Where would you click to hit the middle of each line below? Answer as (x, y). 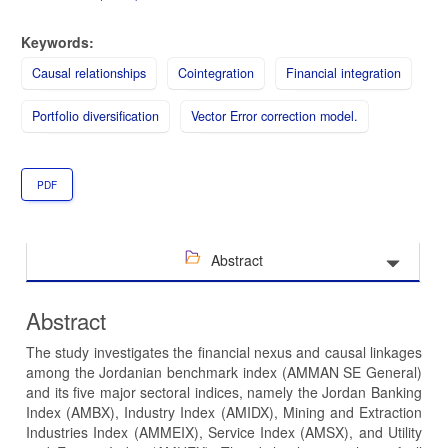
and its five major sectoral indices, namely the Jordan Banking (224, 392)
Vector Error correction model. (274, 116)
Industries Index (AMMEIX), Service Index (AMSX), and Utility (224, 432)
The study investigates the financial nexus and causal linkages (224, 352)
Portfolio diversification (95, 116)
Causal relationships (89, 73)
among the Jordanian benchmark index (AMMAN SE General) (224, 372)
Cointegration (216, 73)
